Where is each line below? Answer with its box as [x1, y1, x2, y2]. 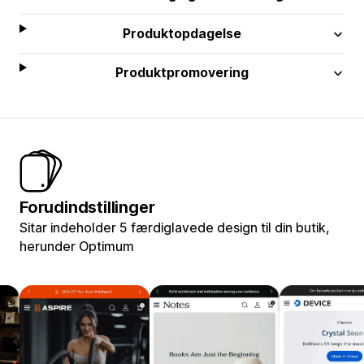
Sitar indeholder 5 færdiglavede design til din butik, [19, 219, 330, 236]
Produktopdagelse [123, 24, 242, 41]
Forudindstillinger [19, 197, 155, 217]
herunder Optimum [19, 237, 134, 254]
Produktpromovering [115, 63, 249, 80]
